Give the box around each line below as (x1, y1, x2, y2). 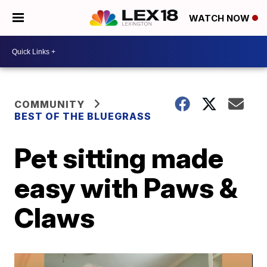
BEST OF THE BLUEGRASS (14, 110, 152, 122)
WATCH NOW (189, 13, 252, 24)
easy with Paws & (14, 171, 238, 204)
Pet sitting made (14, 141, 224, 175)
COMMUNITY (14, 98, 85, 110)
